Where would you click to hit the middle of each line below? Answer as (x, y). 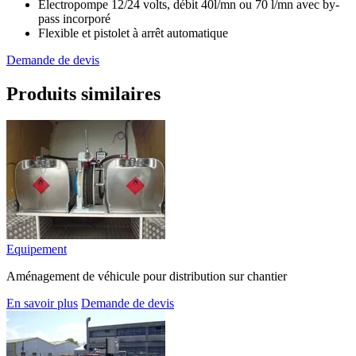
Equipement (37, 250)
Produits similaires (83, 93)
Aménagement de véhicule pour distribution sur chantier (147, 277)
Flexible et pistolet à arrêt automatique (133, 33)
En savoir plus (42, 304)
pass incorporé (74, 18)
